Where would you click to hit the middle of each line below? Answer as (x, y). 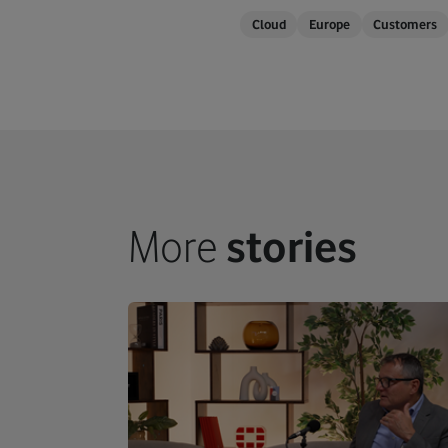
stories (291, 246)
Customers (405, 25)
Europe (329, 25)
